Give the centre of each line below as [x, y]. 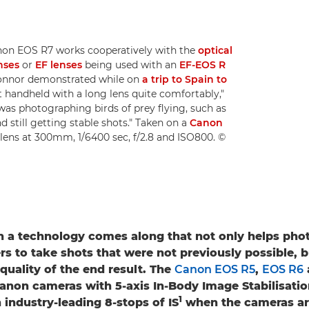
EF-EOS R [202, 65]
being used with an [131, 65]
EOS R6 [283, 270]
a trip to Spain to [185, 80]
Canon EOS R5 [215, 270]
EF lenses [59, 65]
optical [215, 51]
